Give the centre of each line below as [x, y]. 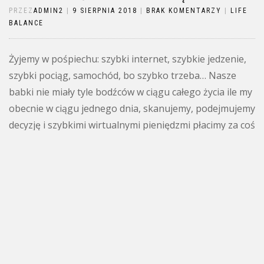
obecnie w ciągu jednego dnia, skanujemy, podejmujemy [132, 108]
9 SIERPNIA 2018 [105, 11]
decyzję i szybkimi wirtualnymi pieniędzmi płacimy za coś [132, 125]
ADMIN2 [49, 11]
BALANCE [26, 23]
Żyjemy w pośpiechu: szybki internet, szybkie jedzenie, [128, 59]
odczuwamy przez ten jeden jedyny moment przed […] [126, 158]
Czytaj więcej [37, 186]
